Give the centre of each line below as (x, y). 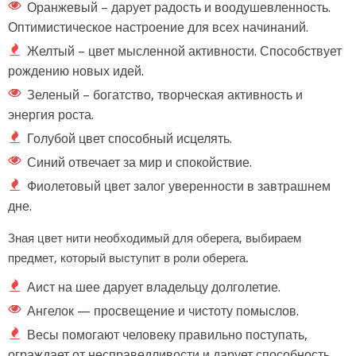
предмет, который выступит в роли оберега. (128, 258)
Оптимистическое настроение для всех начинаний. (158, 27)
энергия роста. (51, 114)
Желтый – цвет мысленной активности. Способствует (184, 51)
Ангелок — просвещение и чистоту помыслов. (163, 311)
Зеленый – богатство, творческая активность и (165, 95)
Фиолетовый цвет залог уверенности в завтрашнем (179, 186)
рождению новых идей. (76, 71)
